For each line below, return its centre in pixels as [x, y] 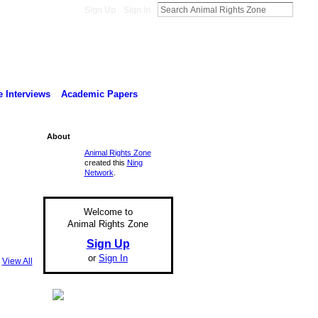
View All [17, 262]
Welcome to [108, 212]
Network [99, 172]
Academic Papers [99, 94]
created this [105, 162]
